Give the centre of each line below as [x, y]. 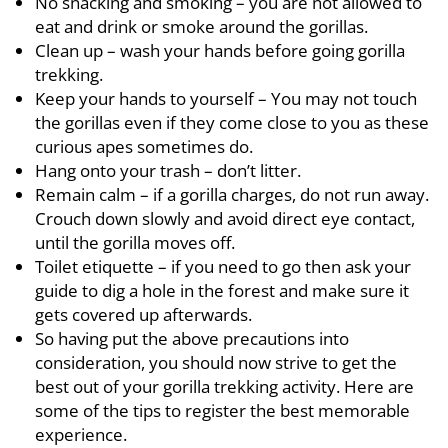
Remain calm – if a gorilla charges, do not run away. [232, 194]
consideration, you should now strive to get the [216, 362]
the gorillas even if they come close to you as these [232, 122]
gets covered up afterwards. [143, 314]
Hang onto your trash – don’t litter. [168, 170]
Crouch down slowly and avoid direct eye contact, [225, 218]
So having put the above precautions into [192, 338]
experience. [81, 434]
